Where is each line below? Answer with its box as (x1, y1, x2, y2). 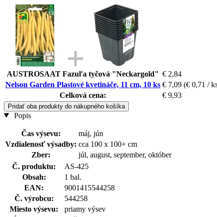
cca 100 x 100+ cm (78, 139, 137, 148)
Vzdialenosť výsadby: (5, 139, 77, 148)
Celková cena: (60, 91, 106, 99)
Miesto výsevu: (10, 204, 58, 213)
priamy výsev (64, 204, 106, 213)
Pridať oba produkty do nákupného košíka (8, 102, 125, 110)
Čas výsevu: (21, 129, 61, 138)
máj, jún (78, 129, 103, 138)
